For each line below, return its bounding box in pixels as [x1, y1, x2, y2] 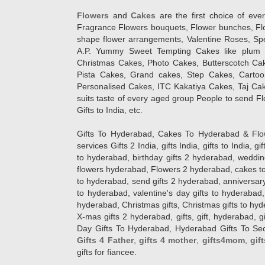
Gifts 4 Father [77, 235, 134, 245]
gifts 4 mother [138, 235, 197, 245]
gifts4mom [202, 235, 245, 245]
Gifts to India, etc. [77, 105, 143, 115]
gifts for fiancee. [77, 247, 137, 257]
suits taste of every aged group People [77, 93, 225, 103]
